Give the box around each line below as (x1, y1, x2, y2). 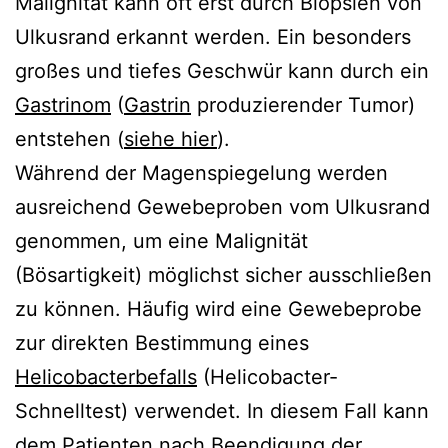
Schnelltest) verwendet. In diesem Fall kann (15, 398, 429, 423)
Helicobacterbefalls (15, 364, 197, 389)
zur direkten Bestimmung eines (15, 330, 309, 355)
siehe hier (124, 126, 217, 151)
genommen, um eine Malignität (15, 228, 308, 253)
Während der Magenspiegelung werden (15, 160, 388, 185)
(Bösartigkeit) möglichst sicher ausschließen (15, 262, 432, 287)
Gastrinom (15, 92, 111, 117)
